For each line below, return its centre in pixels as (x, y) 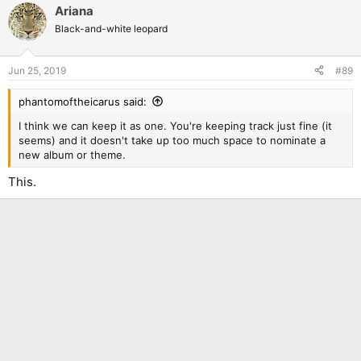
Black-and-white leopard (111, 29)
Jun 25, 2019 (37, 70)
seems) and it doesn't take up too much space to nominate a (172, 140)
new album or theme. (72, 154)
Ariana (74, 11)
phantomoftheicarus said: (83, 101)
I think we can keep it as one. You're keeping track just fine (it (175, 125)
